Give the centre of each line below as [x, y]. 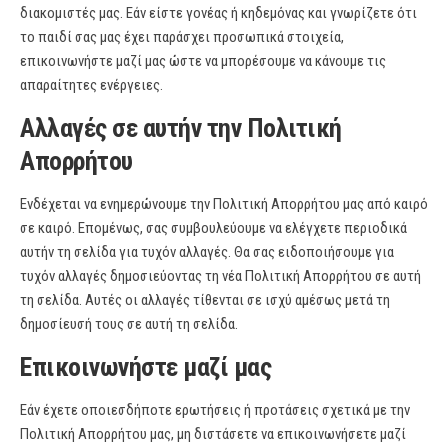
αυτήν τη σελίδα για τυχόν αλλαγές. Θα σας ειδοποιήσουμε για [207, 252]
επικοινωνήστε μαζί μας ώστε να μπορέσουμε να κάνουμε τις [203, 61]
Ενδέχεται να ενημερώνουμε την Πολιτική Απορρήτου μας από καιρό [224, 204]
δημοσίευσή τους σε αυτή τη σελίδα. [129, 324]
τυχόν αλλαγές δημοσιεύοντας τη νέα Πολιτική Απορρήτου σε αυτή [220, 276]
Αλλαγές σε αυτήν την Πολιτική [181, 128]
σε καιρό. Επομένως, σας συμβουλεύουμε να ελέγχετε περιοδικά [213, 228]
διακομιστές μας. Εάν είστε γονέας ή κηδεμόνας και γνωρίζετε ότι [218, 13]
